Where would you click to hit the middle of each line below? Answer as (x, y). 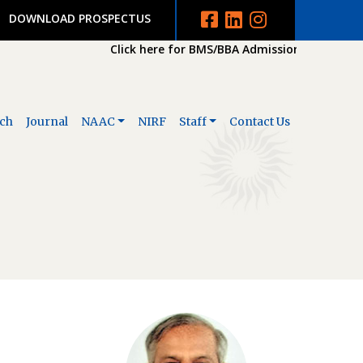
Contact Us (259, 122)
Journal (47, 122)
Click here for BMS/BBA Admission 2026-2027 (224, 49)
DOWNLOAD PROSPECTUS (79, 18)
